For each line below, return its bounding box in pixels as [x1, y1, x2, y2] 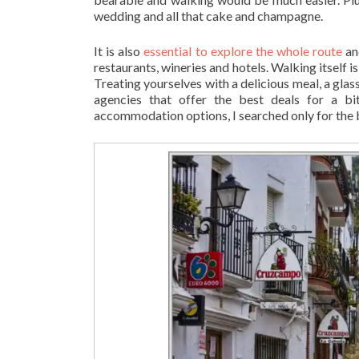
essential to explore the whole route [143, 43, 343, 59]
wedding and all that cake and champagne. [94, 8, 323, 24]
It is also [94, 43, 144, 59]
